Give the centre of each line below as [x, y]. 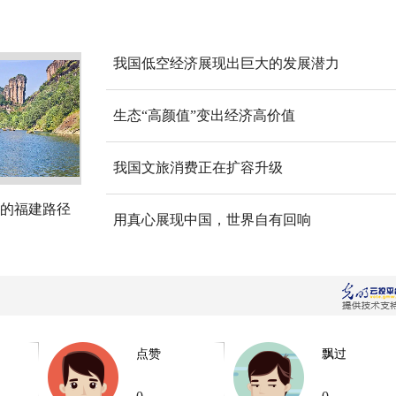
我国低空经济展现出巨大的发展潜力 [226, 63]
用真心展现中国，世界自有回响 [212, 220]
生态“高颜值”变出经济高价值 [204, 115]
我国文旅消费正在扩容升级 [198, 168]
